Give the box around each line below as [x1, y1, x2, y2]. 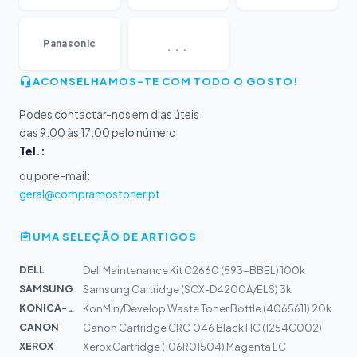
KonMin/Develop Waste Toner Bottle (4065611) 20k [83, 301, 331, 315]
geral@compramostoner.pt [19, 186, 160, 201]
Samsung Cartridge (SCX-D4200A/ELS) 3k [83, 282, 292, 296]
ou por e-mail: [19, 168, 90, 182]
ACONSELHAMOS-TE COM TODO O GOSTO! [33, 73, 298, 88]
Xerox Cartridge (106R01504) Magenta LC [83, 339, 286, 353]
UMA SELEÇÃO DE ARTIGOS [33, 229, 198, 243]
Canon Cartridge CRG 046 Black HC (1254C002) [83, 320, 322, 334]
